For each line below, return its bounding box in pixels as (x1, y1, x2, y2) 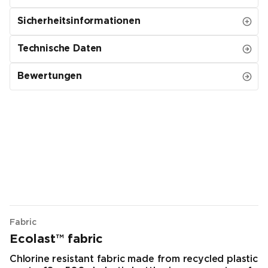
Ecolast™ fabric (10, 234, 103, 245)
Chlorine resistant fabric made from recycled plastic (10, 255, 258, 264)
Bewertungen (17, 72, 83, 81)
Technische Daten (17, 44, 102, 54)
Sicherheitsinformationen (17, 17, 141, 26)
